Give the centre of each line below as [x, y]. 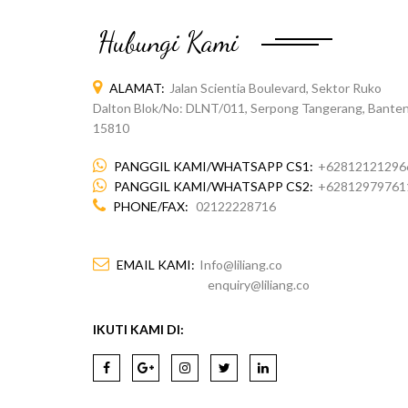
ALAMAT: [137, 88]
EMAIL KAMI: [156, 265]
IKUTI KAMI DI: [138, 329]
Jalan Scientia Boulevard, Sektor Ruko [275, 88]
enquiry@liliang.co [201, 285]
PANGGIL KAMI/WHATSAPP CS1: [214, 166]
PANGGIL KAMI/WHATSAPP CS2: [214, 186]
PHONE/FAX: [151, 206]
